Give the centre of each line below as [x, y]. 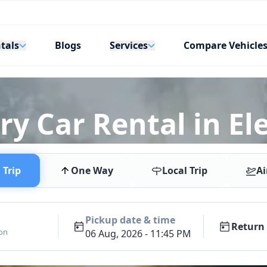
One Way [92, 171]
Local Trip [184, 171]
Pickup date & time [131, 220]
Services [129, 45]
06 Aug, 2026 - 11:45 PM [139, 234]
